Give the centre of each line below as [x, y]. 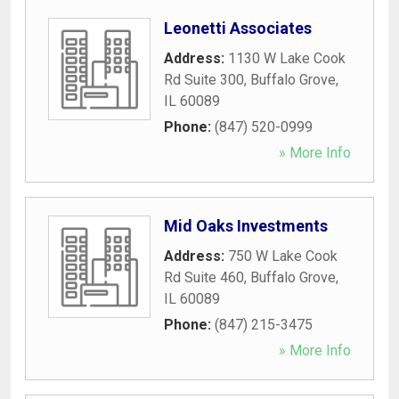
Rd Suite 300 [204, 79]
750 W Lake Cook [283, 256]
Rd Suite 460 [204, 277]
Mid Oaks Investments [246, 225]
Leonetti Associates [238, 28]
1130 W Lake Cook [287, 58]
